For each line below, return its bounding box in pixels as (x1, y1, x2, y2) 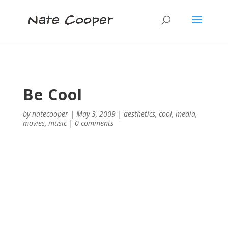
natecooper (32, 109, 68, 119)
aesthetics (123, 109, 155, 119)
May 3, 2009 (76, 109, 116, 119)
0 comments (74, 118, 113, 128)
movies (22, 118, 45, 128)
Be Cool (22, 84, 82, 105)
